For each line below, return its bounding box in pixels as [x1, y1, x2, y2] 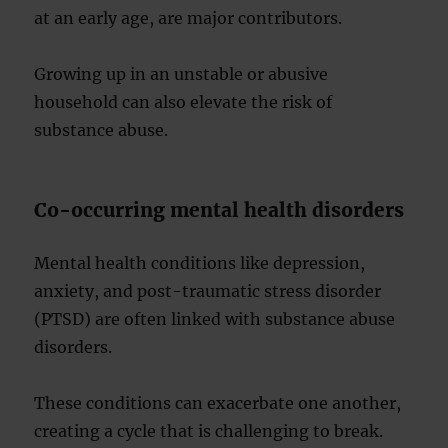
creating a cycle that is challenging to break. [34, 421, 384, 441]
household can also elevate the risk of [34, 92, 333, 112]
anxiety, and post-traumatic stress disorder [34, 281, 382, 301]
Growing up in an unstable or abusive [34, 64, 329, 84]
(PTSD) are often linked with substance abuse [34, 309, 396, 329]
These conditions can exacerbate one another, [34, 393, 402, 413]
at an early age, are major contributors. [34, 8, 343, 28]
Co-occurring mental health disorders [34, 198, 405, 222]
